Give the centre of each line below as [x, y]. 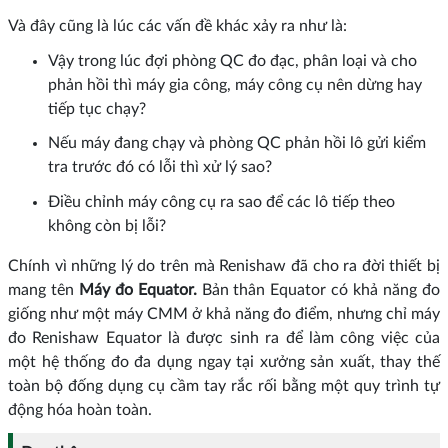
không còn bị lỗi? [107, 225]
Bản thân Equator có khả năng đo [318, 289]
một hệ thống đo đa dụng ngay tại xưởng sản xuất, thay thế [224, 361]
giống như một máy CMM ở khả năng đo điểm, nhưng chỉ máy [224, 313]
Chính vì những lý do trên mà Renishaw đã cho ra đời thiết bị [224, 265]
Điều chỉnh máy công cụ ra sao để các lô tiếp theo [221, 201]
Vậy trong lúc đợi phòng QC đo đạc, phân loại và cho [232, 60]
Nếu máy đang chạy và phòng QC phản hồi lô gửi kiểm [237, 143]
